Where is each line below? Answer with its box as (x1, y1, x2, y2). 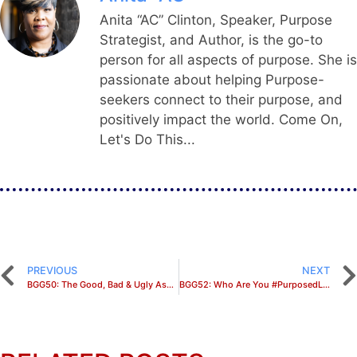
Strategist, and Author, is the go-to (100, 31, 323, 48)
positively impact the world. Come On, (100, 111, 343, 127)
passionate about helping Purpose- (100, 71, 324, 88)
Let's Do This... (100, 131, 195, 147)
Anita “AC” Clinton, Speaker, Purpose (100, 11, 332, 28)
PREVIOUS (27, 265, 77, 277)
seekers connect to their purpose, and (100, 91, 343, 108)
